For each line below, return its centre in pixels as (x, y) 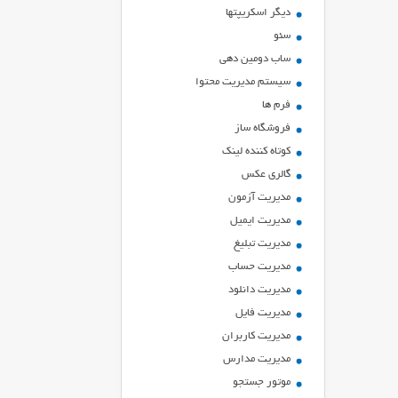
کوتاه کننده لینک (256, 151)
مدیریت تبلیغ (262, 244)
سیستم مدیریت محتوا (243, 82)
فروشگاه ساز (263, 128)
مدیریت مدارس (257, 359)
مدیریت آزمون (259, 198)
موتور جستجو (262, 382)
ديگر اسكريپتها (258, 13)
